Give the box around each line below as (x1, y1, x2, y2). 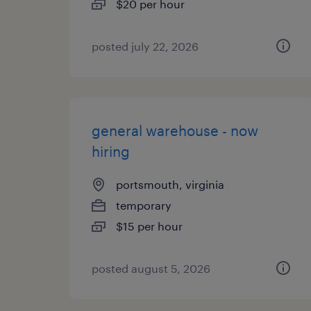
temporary (116, 199, 171, 212)
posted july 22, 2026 (92, 40, 199, 53)
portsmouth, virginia (116, 178, 224, 191)
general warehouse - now (92, 122, 258, 139)
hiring (92, 143, 130, 160)
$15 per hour (116, 219, 183, 233)
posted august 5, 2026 (92, 262, 210, 275)
